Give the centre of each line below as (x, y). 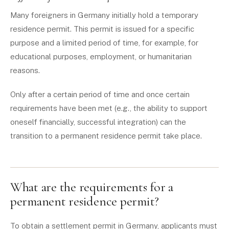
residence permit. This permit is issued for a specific (102, 29)
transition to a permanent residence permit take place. (106, 136)
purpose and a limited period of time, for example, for (104, 43)
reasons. (25, 70)
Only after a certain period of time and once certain (100, 94)
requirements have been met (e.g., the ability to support (109, 108)
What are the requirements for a (92, 187)
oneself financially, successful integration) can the (98, 122)
